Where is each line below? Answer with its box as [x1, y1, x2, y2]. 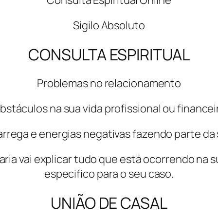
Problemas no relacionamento [36, 76, 182, 91]
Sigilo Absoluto [73, 18, 145, 33]
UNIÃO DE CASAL [51, 192, 167, 214]
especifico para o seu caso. [44, 166, 174, 182]
